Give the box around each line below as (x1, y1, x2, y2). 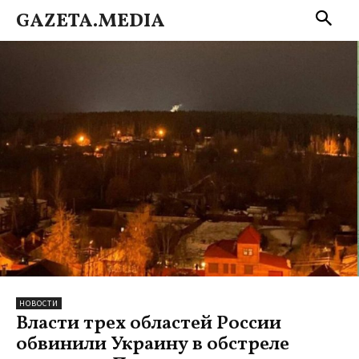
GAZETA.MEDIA (16, 8, 165, 35)
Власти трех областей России (16, 310, 281, 338)
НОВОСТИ (19, 298, 58, 309)
